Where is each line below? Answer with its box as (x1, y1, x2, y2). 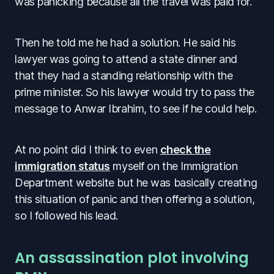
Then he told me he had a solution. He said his (15, 35, 236, 49)
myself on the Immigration (109, 159, 238, 172)
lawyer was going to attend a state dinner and (15, 52, 237, 65)
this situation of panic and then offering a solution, (15, 192, 255, 206)
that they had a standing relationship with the (15, 68, 233, 82)
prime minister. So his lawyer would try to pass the (15, 85, 255, 98)
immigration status (15, 159, 110, 172)
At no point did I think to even (15, 143, 160, 156)
